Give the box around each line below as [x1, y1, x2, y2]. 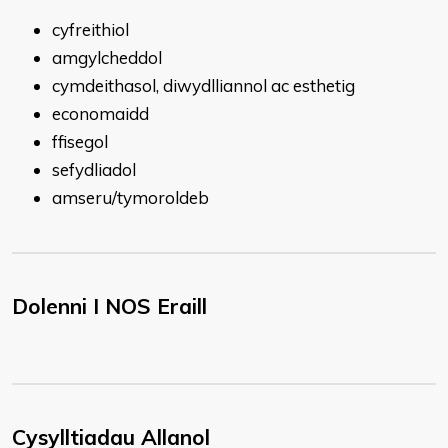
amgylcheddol [52, 47, 162, 68]
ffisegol [52, 131, 108, 152]
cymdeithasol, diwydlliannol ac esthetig [52, 75, 355, 96]
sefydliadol [52, 159, 136, 180]
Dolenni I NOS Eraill [12, 293, 207, 319]
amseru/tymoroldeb [52, 187, 209, 208]
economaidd [52, 103, 149, 124]
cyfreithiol [52, 19, 129, 40]
